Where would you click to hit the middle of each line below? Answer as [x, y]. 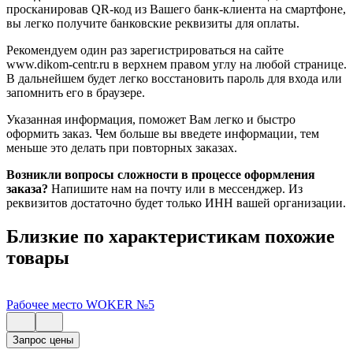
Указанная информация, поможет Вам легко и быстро [151, 119]
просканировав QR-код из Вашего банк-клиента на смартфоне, [176, 9]
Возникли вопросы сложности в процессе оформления [161, 174]
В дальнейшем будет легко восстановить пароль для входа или [174, 78]
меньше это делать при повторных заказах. [122, 147]
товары [38, 257]
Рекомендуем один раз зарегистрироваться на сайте [145, 50]
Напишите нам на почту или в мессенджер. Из [175, 188]
